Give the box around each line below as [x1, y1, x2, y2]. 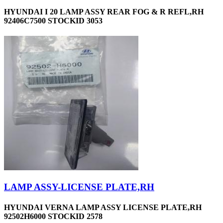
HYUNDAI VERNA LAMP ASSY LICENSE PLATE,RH [4, 203, 202, 212]
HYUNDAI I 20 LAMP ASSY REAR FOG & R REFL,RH [4, 7, 204, 16]
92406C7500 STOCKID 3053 [4, 16, 103, 25]
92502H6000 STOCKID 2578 [4, 212, 103, 221]
